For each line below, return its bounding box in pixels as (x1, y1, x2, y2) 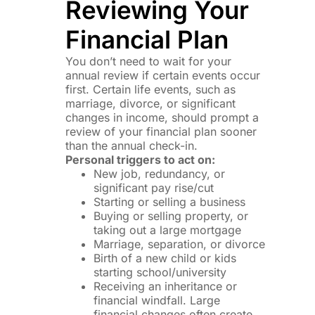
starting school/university (93, 264, 226, 279)
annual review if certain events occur (65, 67, 260, 82)
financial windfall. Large (93, 292, 220, 307)
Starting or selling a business (93, 194, 245, 209)
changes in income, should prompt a (65, 110, 259, 124)
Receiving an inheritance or (93, 278, 237, 293)
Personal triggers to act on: (65, 152, 215, 167)
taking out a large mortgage (93, 222, 241, 237)
